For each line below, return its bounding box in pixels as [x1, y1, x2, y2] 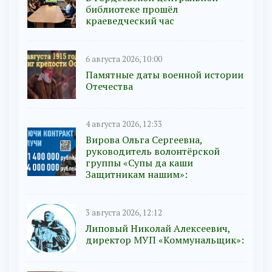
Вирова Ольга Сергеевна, [86, 133, 202, 147]
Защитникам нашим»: [86, 168, 188, 182]
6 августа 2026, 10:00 [86, 53, 162, 64]
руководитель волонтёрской [86, 144, 220, 158]
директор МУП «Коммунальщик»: [86, 233, 244, 246]
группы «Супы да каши [86, 156, 193, 170]
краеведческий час [86, 14, 174, 28]
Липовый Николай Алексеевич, [86, 221, 230, 235]
